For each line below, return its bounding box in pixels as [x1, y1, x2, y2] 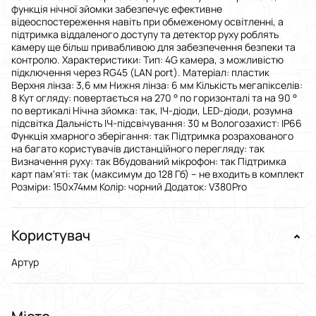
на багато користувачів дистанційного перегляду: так [11, 142, 265, 156]
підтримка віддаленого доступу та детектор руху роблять [11, 28, 279, 42]
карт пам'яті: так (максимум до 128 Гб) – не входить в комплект [11, 167, 304, 181]
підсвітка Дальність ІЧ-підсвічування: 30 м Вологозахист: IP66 [11, 116, 302, 130]
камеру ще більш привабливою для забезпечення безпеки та [11, 40, 296, 54]
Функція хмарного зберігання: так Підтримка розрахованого [11, 129, 293, 143]
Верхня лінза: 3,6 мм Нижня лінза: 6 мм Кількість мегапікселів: [11, 78, 303, 92]
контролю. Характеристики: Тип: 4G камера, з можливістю [11, 53, 284, 67]
